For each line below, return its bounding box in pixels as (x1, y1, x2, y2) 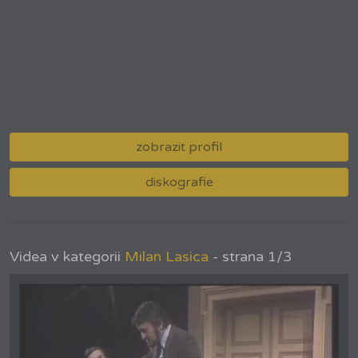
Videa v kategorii (10, 248, 125, 266)
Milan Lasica (125, 248, 209, 266)
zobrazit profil (136, 139, 222, 156)
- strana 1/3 (209, 248, 292, 266)
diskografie (145, 174, 213, 191)
